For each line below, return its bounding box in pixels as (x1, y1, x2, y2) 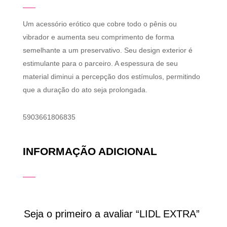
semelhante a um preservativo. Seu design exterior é (22, 46, 193, 55)
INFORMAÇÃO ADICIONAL (22, 145, 157, 158)
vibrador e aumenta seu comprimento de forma (22, 33, 174, 42)
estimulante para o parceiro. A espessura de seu (22, 59, 178, 68)
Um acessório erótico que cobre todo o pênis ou (22, 20, 177, 28)
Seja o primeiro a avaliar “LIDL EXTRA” (23, 208, 200, 220)
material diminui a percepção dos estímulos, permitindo (22, 72, 200, 81)
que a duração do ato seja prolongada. (22, 86, 147, 94)
